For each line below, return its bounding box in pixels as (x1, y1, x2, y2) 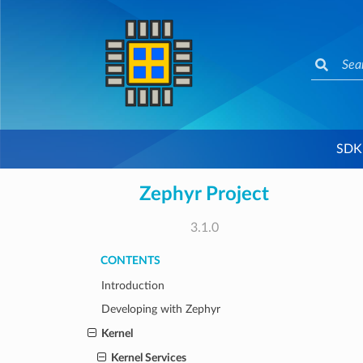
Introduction (101, 279, 165, 292)
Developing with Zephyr (101, 303, 221, 316)
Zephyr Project (139, 185, 269, 204)
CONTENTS (100, 254, 160, 267)
